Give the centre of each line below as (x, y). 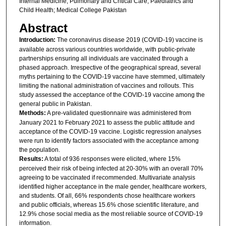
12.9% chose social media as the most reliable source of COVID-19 (111, 214)
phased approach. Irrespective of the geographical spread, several (110, 67)
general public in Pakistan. (55, 104)
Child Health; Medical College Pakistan (73, 10)
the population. (39, 150)
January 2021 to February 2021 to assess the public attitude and (107, 122)
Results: (31, 159)
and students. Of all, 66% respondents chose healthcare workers (107, 195)
